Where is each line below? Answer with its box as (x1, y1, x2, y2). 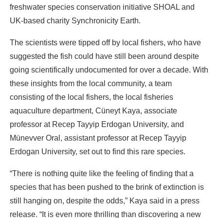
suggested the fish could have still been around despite (10, 52, 199, 60)
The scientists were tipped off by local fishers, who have (10, 38, 201, 47)
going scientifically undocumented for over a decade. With (10, 65, 208, 74)
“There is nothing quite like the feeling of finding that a (10, 169, 194, 178)
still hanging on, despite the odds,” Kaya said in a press (10, 196, 200, 205)
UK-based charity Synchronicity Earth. (10, 16, 141, 25)
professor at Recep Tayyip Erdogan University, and (10, 120, 184, 128)
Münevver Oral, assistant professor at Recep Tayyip (10, 133, 186, 142)
